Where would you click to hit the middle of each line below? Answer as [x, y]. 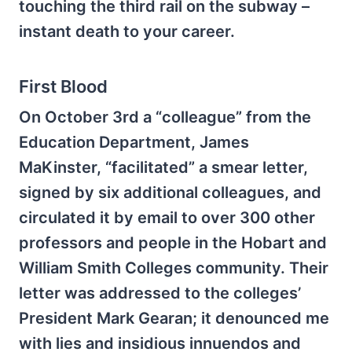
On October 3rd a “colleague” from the [165, 117]
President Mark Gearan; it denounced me [174, 319]
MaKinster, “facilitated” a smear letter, [163, 168]
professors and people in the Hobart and [173, 243]
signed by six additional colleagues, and [170, 193]
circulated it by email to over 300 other [167, 218]
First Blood [63, 86]
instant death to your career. [127, 31]
